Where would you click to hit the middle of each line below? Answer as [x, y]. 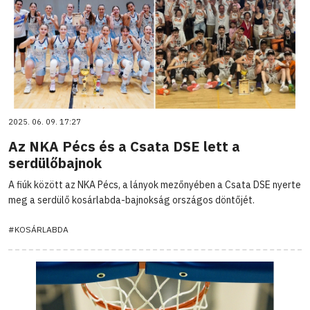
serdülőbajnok [55, 163]
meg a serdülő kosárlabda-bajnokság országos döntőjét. [131, 200]
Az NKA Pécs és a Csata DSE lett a [124, 146]
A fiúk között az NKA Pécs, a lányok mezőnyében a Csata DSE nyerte [155, 184]
